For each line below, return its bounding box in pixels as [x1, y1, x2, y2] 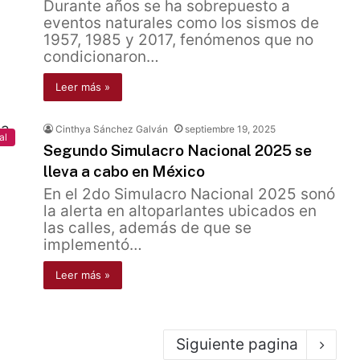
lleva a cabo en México [43, 162, 205, 180]
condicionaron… [43, 47, 159, 66]
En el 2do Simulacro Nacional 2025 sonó [43, 185, 335, 203]
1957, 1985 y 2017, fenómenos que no [43, 31, 313, 49]
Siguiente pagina [176, 335, 298, 354]
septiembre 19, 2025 [185, 123, 276, 135]
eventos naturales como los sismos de [43, 14, 319, 32]
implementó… [43, 235, 142, 254]
